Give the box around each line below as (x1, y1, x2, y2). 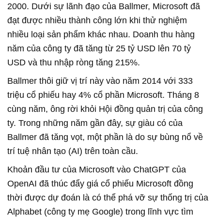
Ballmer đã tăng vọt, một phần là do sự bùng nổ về (7, 132, 203, 142)
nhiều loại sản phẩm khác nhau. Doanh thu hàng (7, 29, 195, 39)
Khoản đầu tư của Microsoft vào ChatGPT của (7, 164, 186, 174)
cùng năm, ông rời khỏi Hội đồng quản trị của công (7, 104, 203, 114)
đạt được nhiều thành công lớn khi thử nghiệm (7, 15, 187, 25)
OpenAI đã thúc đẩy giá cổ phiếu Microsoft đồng (7, 178, 193, 188)
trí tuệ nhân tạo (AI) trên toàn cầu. (7, 146, 138, 156)
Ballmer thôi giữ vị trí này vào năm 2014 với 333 (7, 76, 193, 86)
